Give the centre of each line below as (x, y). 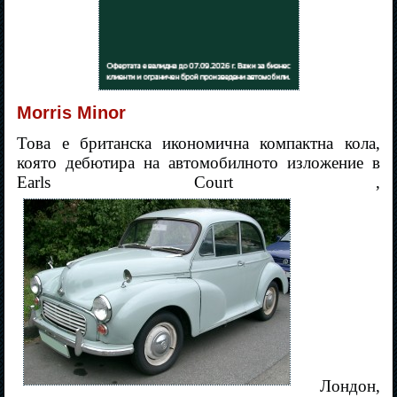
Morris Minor (72, 113)
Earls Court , (198, 183)
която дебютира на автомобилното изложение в (198, 163)
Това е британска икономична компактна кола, (198, 144)
